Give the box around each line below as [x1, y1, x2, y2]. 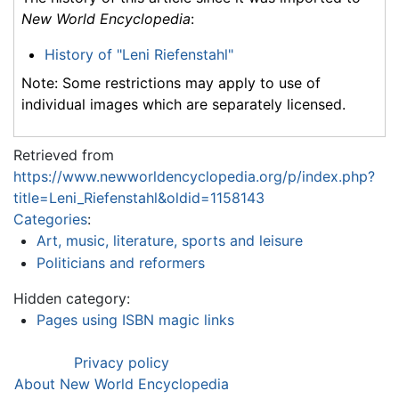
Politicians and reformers [36, 254, 205, 273]
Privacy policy [74, 354, 169, 372]
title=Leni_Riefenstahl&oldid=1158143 [13, 188, 265, 207]
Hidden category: [13, 289, 130, 308]
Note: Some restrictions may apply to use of [21, 73, 321, 92]
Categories [13, 209, 87, 228]
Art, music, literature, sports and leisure [36, 231, 303, 249]
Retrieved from [13, 145, 114, 164]
